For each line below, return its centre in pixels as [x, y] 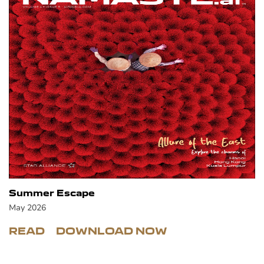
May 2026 [27, 208]
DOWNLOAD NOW [112, 231]
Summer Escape [52, 193]
